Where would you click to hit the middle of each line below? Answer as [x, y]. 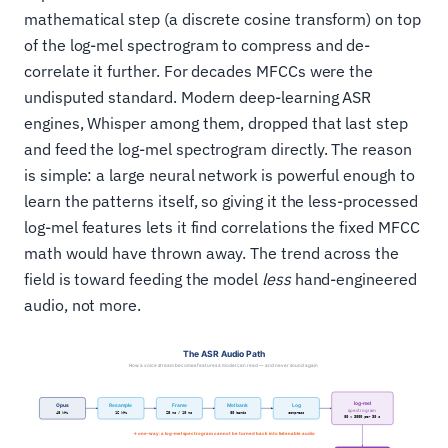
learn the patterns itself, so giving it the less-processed [221, 201]
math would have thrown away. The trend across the [212, 253]
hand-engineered [353, 279]
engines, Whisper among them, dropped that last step [216, 123]
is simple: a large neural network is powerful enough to [219, 175]
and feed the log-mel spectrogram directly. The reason [218, 149]
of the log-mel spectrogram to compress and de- [197, 45]
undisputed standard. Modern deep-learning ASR [198, 97]
